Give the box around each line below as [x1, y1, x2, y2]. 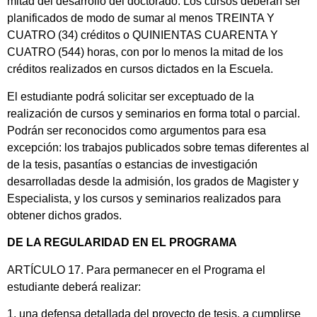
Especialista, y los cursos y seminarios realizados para [7, 192, 281, 204]
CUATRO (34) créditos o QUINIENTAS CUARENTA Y [7, 29, 278, 42]
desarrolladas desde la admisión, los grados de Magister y [7, 175, 299, 188]
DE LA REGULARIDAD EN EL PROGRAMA [7, 236, 237, 249]
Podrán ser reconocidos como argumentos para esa [7, 124, 266, 137]
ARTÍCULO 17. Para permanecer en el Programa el [7, 263, 265, 276]
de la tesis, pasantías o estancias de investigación [7, 158, 258, 171]
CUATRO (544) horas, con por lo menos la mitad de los [7, 46, 283, 59]
